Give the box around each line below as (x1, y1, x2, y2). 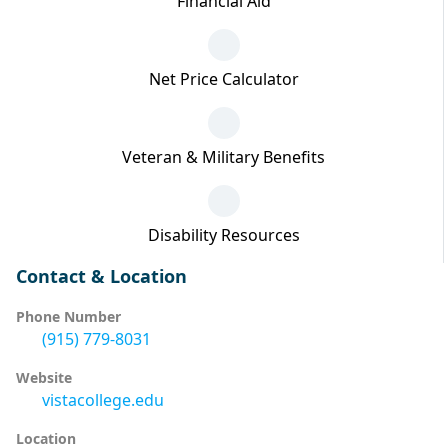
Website (16, 368, 72, 388)
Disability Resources (147, 224, 300, 247)
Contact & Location (16, 264, 187, 289)
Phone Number (16, 307, 121, 327)
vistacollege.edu (42, 389, 164, 412)
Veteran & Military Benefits (122, 146, 325, 169)
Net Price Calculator (148, 68, 299, 91)
